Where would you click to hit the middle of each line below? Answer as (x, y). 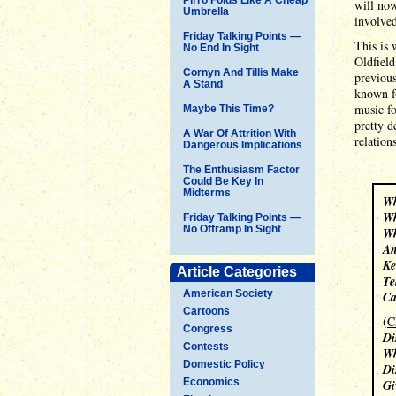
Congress (208, 328)
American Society (228, 293)
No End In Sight (221, 47)
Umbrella (206, 11)
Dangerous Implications (243, 145)
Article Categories (237, 271)
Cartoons (206, 311)
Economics (211, 381)
